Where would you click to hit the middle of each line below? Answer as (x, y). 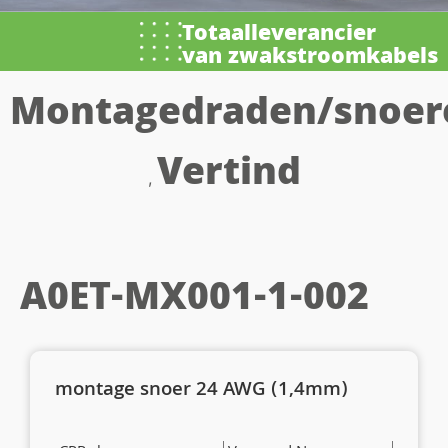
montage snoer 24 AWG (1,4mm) (201, 391)
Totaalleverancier (279, 35)
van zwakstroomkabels (310, 58)
